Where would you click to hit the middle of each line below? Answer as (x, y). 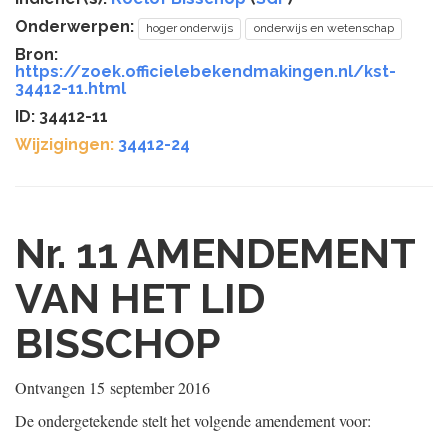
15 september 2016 (149, 387)
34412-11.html (70, 88)
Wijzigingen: (64, 144)
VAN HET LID (140, 298)
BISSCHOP (118, 343)
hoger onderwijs (190, 28)
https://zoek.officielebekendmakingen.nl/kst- (205, 71)
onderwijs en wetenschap (323, 28)
